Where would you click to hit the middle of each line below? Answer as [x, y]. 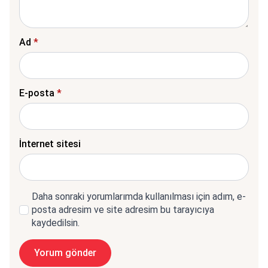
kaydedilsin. [56, 223]
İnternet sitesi [50, 144]
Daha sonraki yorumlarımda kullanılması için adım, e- [139, 196]
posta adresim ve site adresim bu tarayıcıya [123, 209]
